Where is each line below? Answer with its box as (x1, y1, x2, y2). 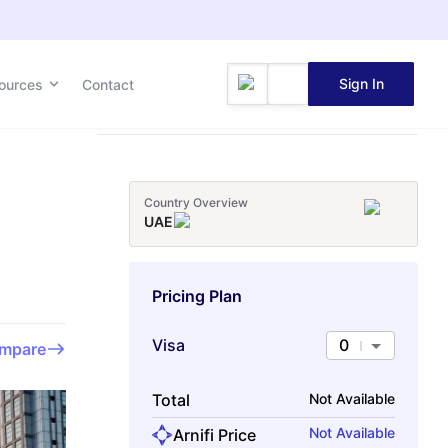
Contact (82, 75, 135, 93)
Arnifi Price (172, 424, 256, 445)
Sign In (338, 75, 384, 92)
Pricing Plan (151, 286, 242, 306)
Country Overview (144, 195, 249, 210)
